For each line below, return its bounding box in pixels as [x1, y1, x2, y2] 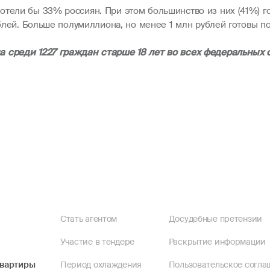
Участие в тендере [60, 236, 134, 247]
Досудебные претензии [168, 213, 262, 224]
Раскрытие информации [168, 236, 266, 247]
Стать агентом [60, 213, 118, 224]
